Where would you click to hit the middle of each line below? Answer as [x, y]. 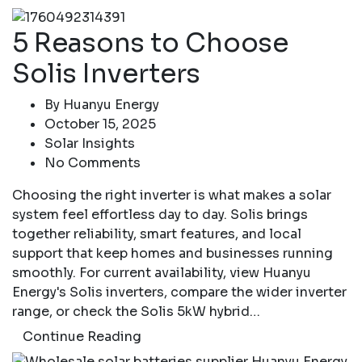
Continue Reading [82, 336]
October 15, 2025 [100, 124]
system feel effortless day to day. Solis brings [160, 214]
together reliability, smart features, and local [157, 234]
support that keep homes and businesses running [173, 253]
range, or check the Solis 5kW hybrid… [136, 311]
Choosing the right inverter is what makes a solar [172, 195]
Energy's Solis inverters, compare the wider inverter [179, 292]
